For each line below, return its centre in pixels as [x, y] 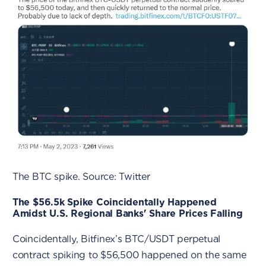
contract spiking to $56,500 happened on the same [129, 255]
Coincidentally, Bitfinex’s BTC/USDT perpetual [116, 239]
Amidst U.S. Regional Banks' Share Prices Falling [127, 213]
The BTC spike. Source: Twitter [81, 176]
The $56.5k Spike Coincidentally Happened [114, 202]
